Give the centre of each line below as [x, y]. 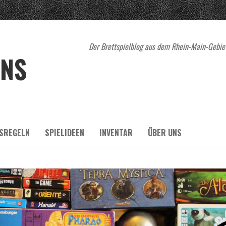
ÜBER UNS [165, 133]
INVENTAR [116, 133]
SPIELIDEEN [65, 133]
